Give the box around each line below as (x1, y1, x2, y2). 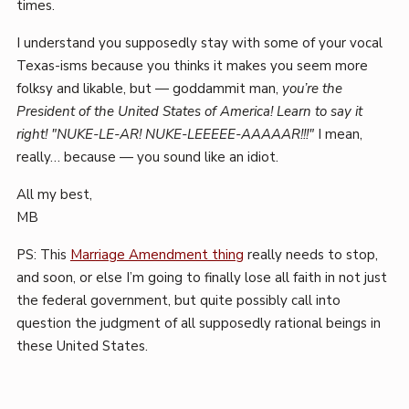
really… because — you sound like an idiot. (16, 148, 278, 166)
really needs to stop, (243, 246, 378, 264)
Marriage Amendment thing (69, 246, 244, 264)
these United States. (16, 337, 148, 355)
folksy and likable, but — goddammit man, (16, 79, 282, 98)
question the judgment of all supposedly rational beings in (16, 314, 381, 332)
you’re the (281, 79, 342, 98)
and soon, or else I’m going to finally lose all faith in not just (16, 268, 387, 287)
